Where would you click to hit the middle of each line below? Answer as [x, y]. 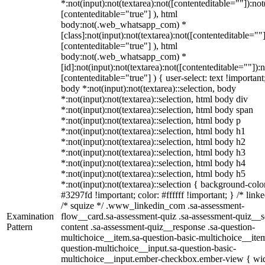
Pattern [20, 227]
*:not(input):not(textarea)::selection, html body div [154, 99]
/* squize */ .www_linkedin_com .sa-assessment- [153, 206]
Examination [30, 216]
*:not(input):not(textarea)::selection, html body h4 [153, 163]
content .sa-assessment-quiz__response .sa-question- [158, 227]
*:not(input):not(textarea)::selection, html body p [151, 120]
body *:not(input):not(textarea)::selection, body [148, 88]
